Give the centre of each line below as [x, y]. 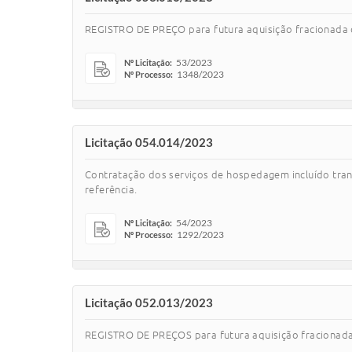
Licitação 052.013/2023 [149, 302]
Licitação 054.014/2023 [149, 142]
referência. [111, 189]
